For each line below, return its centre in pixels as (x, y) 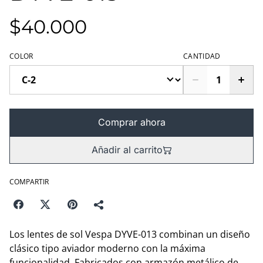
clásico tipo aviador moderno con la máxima (107, 248)
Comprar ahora (131, 122)
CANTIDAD (202, 56)
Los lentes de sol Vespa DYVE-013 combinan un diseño (130, 234)
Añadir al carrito (127, 150)
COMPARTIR (29, 182)
